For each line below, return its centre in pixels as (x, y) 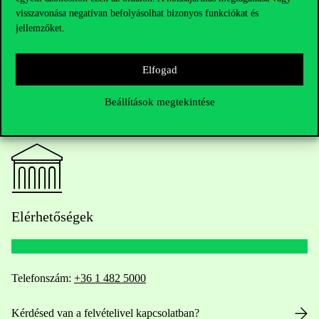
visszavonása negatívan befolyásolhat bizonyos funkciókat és (137, 13)
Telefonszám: (43, 278)
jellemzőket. (40, 28)
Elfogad (159, 69)
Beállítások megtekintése (159, 101)
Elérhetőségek (52, 216)
